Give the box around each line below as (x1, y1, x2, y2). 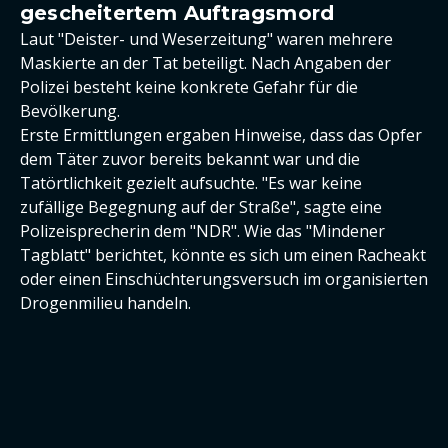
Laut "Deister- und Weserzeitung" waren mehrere (20, 28, 393, 50)
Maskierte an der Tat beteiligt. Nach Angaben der (20, 52, 391, 74)
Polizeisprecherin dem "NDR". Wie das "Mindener (20, 220, 385, 242)
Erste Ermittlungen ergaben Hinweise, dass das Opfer (20, 124, 422, 146)
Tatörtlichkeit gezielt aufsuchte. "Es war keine (20, 172, 362, 194)
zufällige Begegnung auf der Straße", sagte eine (20, 196, 382, 218)
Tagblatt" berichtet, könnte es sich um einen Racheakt (20, 244, 426, 266)
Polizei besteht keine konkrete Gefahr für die (20, 76, 358, 98)
